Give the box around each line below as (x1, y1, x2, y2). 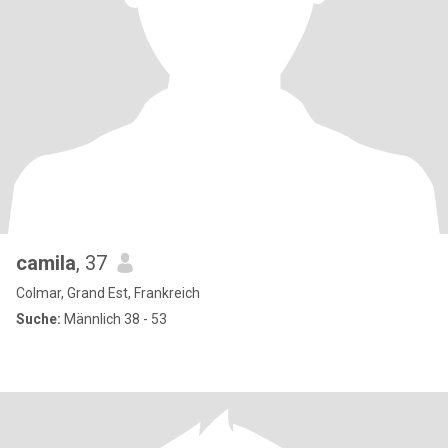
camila (16, 251, 76, 275)
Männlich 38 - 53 (61, 311, 167, 327)
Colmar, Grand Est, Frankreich (16, 285, 200, 301)
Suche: (16, 311, 61, 327)
